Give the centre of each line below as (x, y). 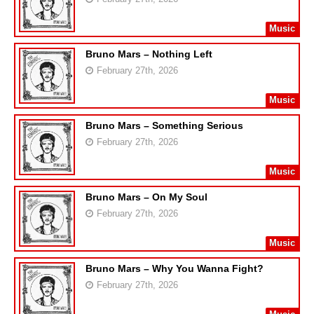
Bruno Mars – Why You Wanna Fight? (175, 268)
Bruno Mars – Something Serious (164, 125)
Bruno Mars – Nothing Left (149, 54)
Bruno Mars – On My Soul (146, 197)
